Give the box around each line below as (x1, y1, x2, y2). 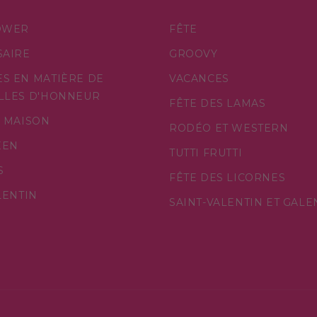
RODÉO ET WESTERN (169, 121, 289, 134)
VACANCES (169, 71, 229, 85)
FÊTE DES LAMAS (169, 96, 266, 110)
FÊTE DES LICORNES (169, 171, 286, 184)
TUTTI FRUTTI (169, 146, 243, 159)
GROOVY (169, 47, 218, 60)
